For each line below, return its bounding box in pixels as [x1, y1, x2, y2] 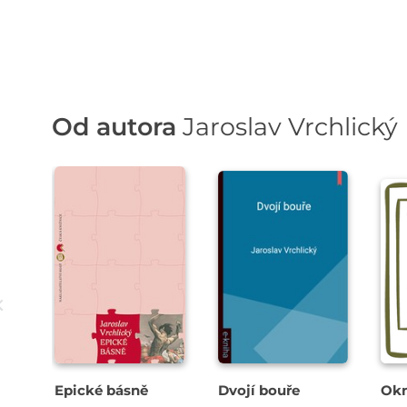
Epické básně [55, 382, 148, 400]
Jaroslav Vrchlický [183, 112, 398, 143]
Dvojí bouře [217, 382, 300, 400]
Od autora [52, 112, 183, 143]
